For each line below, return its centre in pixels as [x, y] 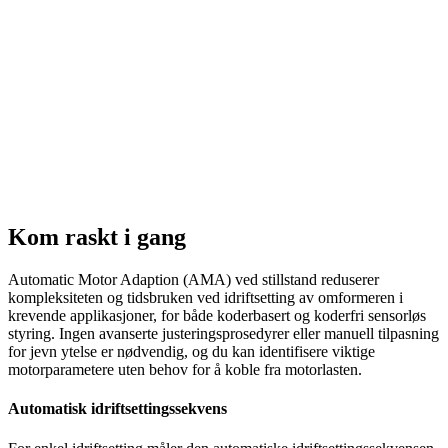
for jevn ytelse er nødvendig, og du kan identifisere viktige [191, 352]
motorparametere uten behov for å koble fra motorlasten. [185, 370]
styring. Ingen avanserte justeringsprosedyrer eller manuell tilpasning [223, 334]
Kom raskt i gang [97, 237]
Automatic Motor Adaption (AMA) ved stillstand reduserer [193, 280]
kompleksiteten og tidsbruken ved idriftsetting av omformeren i [205, 298]
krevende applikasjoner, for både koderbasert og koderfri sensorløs [217, 316]
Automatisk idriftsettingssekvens [117, 409]
